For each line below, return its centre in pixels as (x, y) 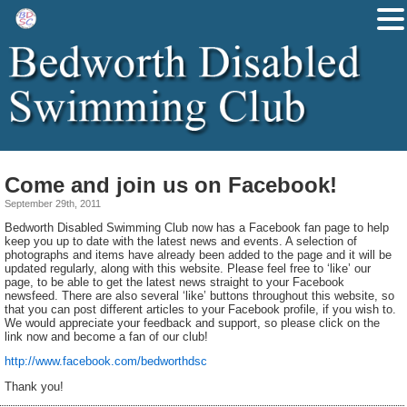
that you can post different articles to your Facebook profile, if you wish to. (200, 309)
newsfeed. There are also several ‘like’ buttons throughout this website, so (199, 295)
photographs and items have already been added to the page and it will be (198, 254)
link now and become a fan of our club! (106, 336)
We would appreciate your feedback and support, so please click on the (192, 323)
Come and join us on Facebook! (171, 184)
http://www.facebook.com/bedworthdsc (106, 362)
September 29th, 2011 (53, 203)
